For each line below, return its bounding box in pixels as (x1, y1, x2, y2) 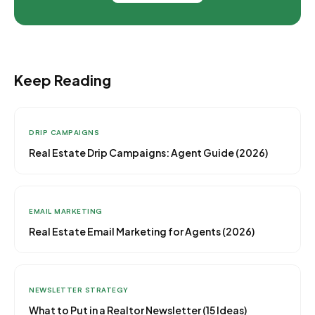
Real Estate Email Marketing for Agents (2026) (29, 225, 255, 238)
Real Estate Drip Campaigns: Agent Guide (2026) (29, 146, 268, 159)
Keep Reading (14, 71, 111, 89)
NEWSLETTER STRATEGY (29, 285, 129, 294)
